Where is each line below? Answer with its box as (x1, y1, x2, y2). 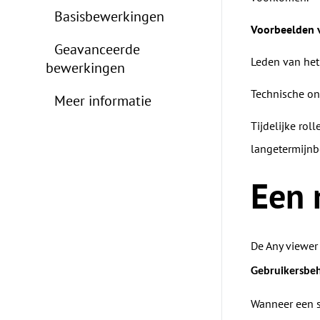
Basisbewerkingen (54, 7, 164, 26)
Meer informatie (54, 91, 151, 110)
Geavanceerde (54, 40, 140, 59)
